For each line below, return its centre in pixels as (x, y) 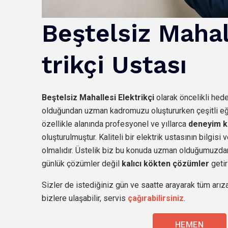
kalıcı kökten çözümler (166, 163)
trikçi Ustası (114, 65)
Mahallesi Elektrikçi (117, 97)
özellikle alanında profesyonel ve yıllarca (115, 124)
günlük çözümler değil (82, 163)
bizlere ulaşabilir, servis (84, 198)
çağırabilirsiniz (156, 198)
